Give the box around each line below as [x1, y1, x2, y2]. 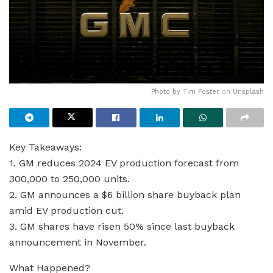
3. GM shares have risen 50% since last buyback [9, 220, 235, 232]
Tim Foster [183, 87, 219, 96]
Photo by [151, 87, 183, 96]
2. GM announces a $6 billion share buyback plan [9, 188, 241, 200]
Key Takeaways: [9, 141, 82, 153]
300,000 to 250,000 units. [9, 172, 130, 185]
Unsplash [233, 87, 264, 96]
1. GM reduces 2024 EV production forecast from [9, 157, 239, 169]
